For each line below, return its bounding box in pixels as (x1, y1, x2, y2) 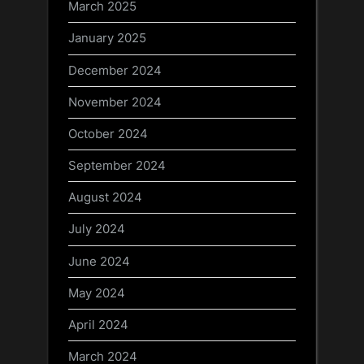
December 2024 (68, 62, 162, 78)
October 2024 (68, 125, 148, 141)
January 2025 (68, 30, 146, 46)
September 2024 (68, 158, 166, 174)
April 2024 (68, 316, 128, 332)
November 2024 (68, 93, 162, 110)
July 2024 (68, 221, 125, 237)
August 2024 (68, 189, 142, 206)
